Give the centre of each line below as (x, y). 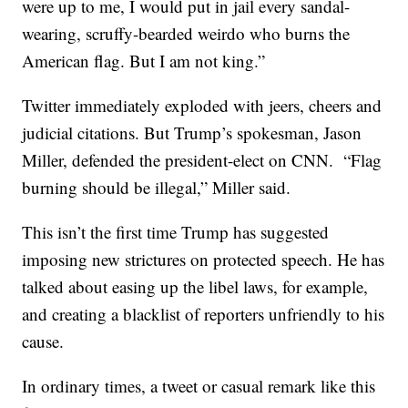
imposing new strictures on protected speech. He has (204, 260)
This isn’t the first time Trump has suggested (176, 232)
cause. (43, 342)
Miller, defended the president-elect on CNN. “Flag (202, 160)
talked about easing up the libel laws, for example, (195, 287)
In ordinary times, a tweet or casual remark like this (199, 386)
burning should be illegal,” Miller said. (157, 188)
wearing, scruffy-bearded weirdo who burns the (186, 34)
